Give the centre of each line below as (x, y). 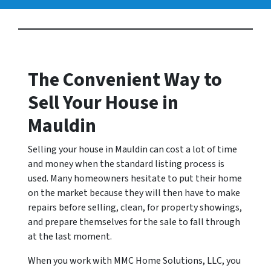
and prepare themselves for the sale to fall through (134, 222)
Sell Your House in (103, 103)
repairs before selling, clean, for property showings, (135, 207)
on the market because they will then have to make (134, 193)
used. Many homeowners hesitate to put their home (135, 178)
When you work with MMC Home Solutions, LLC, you (134, 261)
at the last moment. (70, 237)
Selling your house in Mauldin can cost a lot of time (132, 149)
